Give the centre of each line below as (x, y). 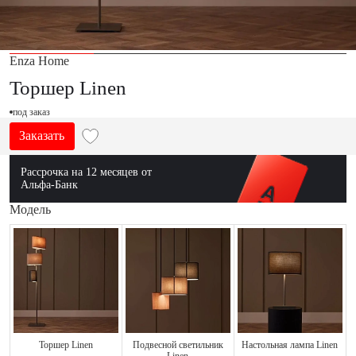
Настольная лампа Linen (290, 345)
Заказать (42, 136)
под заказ (32, 112)
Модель (30, 210)
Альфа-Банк (49, 185)
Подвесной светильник (178, 345)
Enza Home (39, 62)
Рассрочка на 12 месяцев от (86, 172)
